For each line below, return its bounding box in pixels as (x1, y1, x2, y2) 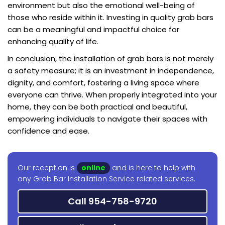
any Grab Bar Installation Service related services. (18, 174, 195, 184)
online (81, 163, 105, 173)
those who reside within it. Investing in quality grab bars (8, 12, 213, 23)
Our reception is (18, 163, 77, 173)
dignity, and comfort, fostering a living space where (8, 77, 199, 88)
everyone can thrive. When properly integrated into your (8, 89, 217, 100)
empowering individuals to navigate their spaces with (8, 114, 207, 125)
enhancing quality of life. (8, 36, 98, 47)
